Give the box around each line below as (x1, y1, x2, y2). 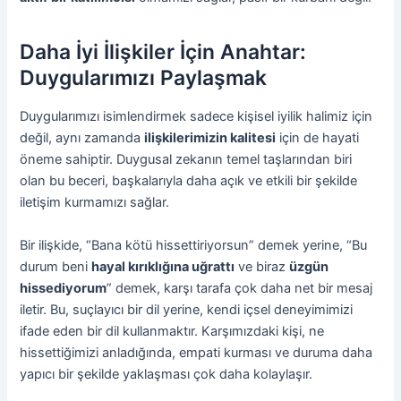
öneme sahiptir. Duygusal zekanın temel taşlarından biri (20, 151, 353, 168)
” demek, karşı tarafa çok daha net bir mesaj (107, 279, 373, 296)
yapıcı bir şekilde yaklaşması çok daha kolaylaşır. (20, 365, 313, 382)
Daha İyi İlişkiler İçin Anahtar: (20, 38, 307, 64)
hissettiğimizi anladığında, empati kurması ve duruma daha (20, 344, 373, 361)
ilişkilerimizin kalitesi (144, 130, 277, 147)
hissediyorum (20, 279, 107, 296)
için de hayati (276, 130, 360, 147)
